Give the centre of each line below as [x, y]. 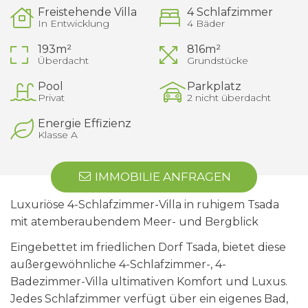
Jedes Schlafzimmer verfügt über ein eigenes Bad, [149, 299]
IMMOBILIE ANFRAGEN [161, 177]
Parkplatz [214, 86]
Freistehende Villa [87, 12]
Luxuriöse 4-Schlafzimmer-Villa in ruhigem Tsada [145, 205]
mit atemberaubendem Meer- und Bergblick [134, 222]
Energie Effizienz [85, 123]
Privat [51, 98]
